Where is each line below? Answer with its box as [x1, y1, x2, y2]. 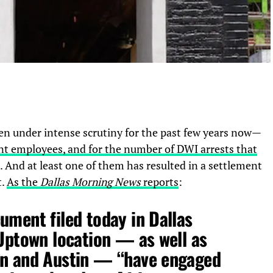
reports [141, 174, 179, 189]
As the [7, 174, 40, 189]
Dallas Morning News [40, 174, 141, 189]
